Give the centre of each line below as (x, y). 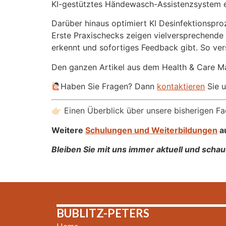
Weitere (68, 130)
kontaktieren (181, 86)
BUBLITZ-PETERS (103, 213)
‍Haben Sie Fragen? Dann (109, 86)
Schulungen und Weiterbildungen (151, 130)
